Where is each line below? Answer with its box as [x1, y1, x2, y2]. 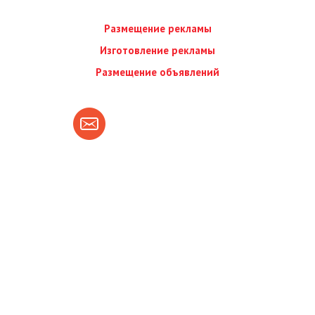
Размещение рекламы [103, 22, 212, 36]
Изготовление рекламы [100, 44, 215, 58]
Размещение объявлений [96, 65, 219, 79]
